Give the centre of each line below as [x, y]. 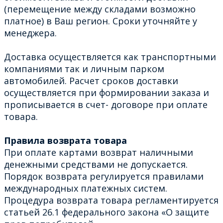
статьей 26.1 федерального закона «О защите [107, 212]
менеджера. [30, 33]
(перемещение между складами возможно [100, 9]
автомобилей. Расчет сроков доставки [91, 80]
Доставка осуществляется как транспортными [110, 56]
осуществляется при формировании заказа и [107, 92]
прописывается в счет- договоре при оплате [106, 104]
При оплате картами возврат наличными [99, 152]
